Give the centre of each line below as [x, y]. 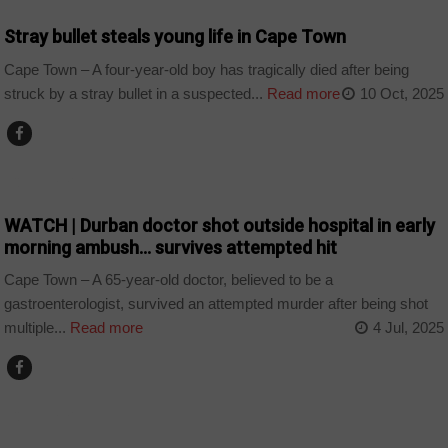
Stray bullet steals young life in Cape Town [175, 37]
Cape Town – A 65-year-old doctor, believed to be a [169, 280]
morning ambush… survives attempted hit [171, 247]
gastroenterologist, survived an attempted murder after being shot [216, 304]
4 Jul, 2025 [408, 328]
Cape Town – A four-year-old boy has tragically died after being [207, 69]
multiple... [35, 328]
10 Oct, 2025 [401, 93]
